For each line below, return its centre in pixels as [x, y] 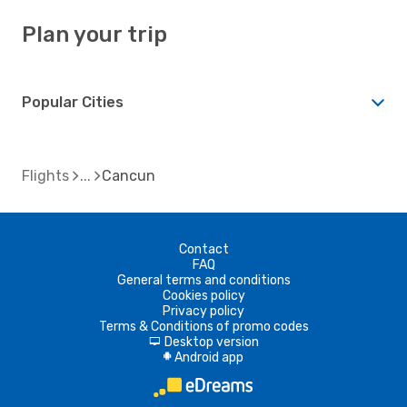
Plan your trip [94, 34]
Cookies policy [203, 295]
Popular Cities [73, 102]
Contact [203, 249]
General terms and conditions [203, 280]
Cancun [129, 175]
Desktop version [211, 342]
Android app [209, 357]
